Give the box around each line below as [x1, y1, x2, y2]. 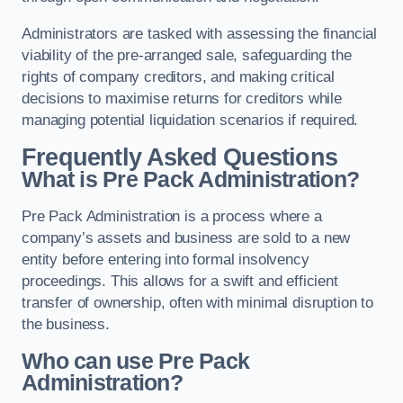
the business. [22, 316, 110, 334]
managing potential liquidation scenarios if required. [22, 111, 359, 129]
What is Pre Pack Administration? [22, 167, 360, 193]
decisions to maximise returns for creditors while [22, 89, 342, 107]
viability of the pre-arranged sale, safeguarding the [22, 46, 352, 64]
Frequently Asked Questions [22, 144, 337, 172]
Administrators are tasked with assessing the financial [22, 24, 378, 42]
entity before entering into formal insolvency [22, 251, 309, 269]
